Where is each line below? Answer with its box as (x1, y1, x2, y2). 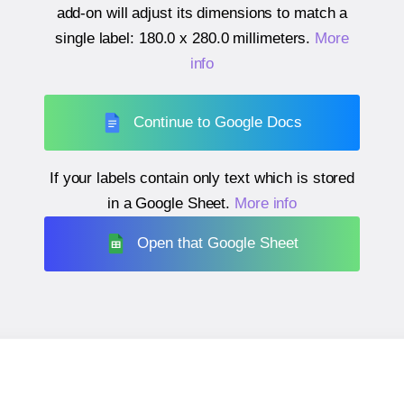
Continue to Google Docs (133, 113, 303, 131)
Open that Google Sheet (137, 234, 299, 252)
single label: (55, 30, 139, 48)
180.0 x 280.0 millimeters (138, 30, 307, 48)
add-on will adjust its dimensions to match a (56, 5, 348, 23)
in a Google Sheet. (106, 194, 234, 212)
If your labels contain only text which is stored (49, 169, 355, 187)
